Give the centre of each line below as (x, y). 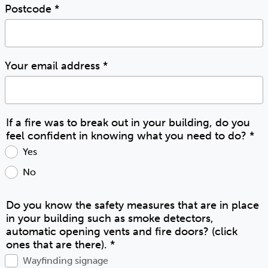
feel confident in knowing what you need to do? (128, 136)
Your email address (54, 66)
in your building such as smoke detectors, (110, 218)
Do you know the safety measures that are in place (133, 205)
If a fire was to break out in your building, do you (128, 123)
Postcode (30, 9)
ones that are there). (58, 245)
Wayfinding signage (66, 261)
